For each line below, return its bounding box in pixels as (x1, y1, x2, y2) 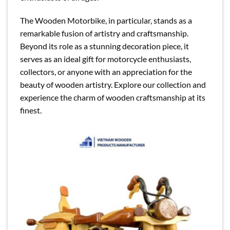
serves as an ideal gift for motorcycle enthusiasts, (20, 54, 191, 64)
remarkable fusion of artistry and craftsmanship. (20, 28, 188, 39)
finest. (20, 105, 42, 116)
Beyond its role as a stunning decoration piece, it (20, 41, 189, 51)
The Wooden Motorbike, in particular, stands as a (20, 15, 192, 26)
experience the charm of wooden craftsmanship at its (20, 92, 205, 103)
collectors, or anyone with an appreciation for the (20, 67, 192, 77)
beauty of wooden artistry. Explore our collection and (20, 80, 206, 90)
